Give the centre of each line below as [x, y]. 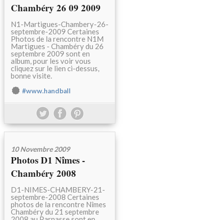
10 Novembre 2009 [40, 149]
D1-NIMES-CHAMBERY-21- [58, 190]
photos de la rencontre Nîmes [58, 205]
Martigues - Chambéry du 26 [57, 46]
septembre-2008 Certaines [55, 197]
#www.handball [46, 91]
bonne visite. [31, 76]
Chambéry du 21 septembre [55, 212]
